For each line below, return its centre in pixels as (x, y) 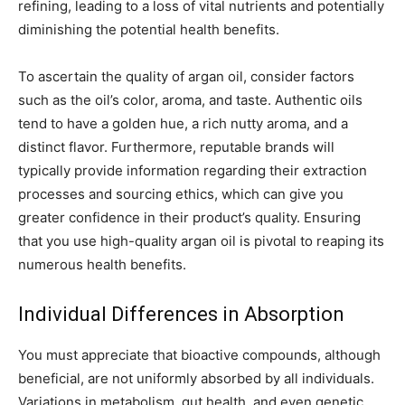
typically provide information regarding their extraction (193, 171)
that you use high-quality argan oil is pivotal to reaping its (201, 241)
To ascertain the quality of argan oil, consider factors (186, 77)
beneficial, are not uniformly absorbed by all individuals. (196, 379)
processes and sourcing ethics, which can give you (181, 194)
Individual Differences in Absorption (181, 315)
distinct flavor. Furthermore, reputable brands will (176, 147)
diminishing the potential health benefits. (149, 30)
